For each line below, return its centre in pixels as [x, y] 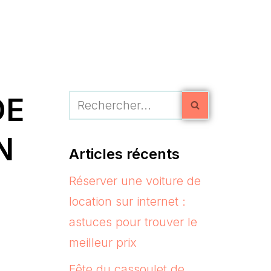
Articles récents [124, 154]
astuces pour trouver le [133, 222]
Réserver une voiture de [135, 181]
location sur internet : [127, 201]
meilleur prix [103, 242]
